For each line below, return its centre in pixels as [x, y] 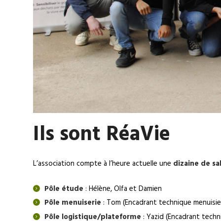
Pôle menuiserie [73, 203]
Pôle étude [64, 189]
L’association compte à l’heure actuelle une [103, 164]
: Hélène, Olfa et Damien [122, 189]
